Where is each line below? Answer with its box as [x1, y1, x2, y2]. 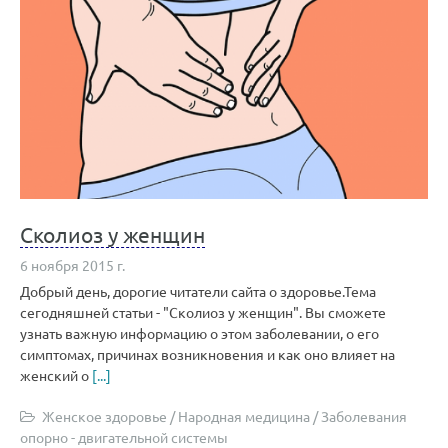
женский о [20, 366, 92, 384]
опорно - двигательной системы [20, 428, 228, 446]
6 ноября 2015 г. [20, 256, 125, 274]
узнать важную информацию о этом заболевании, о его [20, 324, 379, 342]
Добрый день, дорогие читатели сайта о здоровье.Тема [20, 282, 376, 300]
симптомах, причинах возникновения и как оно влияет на [20, 345, 395, 363]
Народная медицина [178, 407, 310, 425]
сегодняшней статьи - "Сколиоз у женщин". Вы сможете [20, 303, 386, 321]
